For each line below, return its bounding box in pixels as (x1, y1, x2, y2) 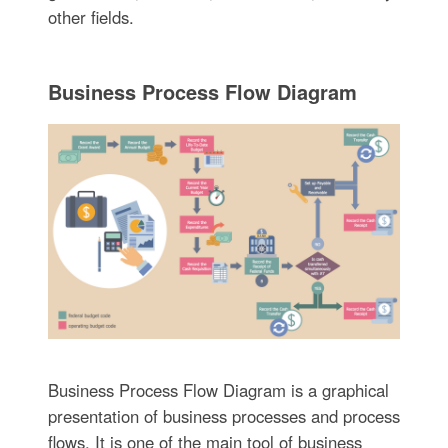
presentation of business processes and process (47, 403, 400, 428)
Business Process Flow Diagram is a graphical (47, 377, 389, 402)
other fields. (47, 5, 134, 30)
